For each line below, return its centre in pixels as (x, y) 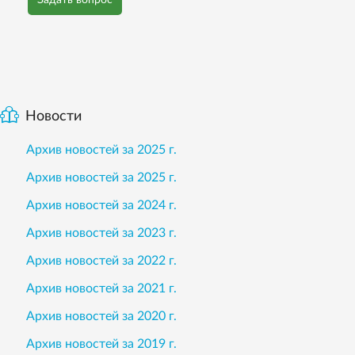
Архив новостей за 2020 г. (101, 317)
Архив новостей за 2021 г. (101, 289)
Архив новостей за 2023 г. (101, 233)
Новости (53, 117)
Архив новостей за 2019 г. (101, 344)
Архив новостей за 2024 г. (101, 206)
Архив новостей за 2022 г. (101, 261)
